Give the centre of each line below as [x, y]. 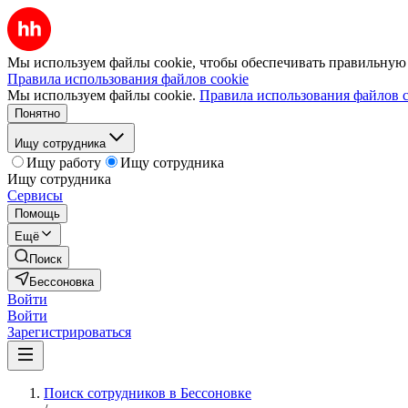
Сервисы [35, 195]
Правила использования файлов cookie [128, 79]
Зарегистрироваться [69, 332]
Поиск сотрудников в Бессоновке [148, 393]
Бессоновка [61, 282]
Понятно [37, 113]
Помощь [37, 214]
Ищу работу [64, 163]
